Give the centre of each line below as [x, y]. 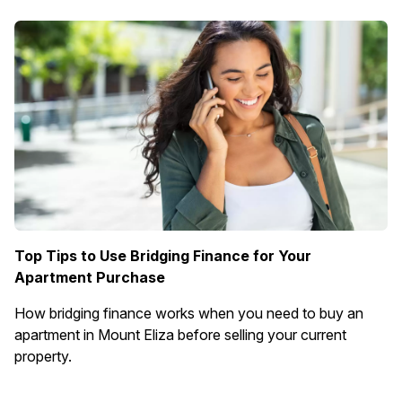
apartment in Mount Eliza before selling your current [180, 335]
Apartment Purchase [90, 277]
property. [43, 356]
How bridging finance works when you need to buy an [189, 313]
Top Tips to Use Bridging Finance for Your [163, 256]
